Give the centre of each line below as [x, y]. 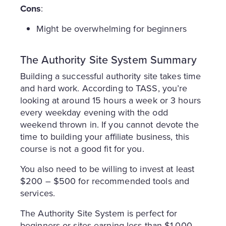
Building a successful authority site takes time [111, 76]
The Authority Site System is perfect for [99, 213]
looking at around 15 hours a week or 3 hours [110, 100]
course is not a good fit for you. [82, 149]
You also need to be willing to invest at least [107, 169]
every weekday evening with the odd [94, 112]
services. [38, 193]
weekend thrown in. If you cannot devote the [109, 125]
